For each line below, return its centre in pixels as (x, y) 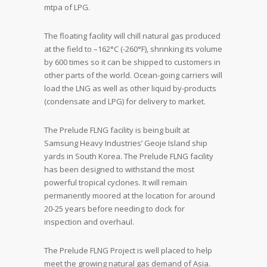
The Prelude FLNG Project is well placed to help (128, 250)
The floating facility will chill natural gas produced (132, 36)
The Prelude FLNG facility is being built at (117, 130)
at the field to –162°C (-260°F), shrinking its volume (133, 49)
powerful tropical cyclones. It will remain (116, 182)
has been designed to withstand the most (119, 169)
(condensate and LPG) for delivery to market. (125, 101)
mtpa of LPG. (67, 7)
